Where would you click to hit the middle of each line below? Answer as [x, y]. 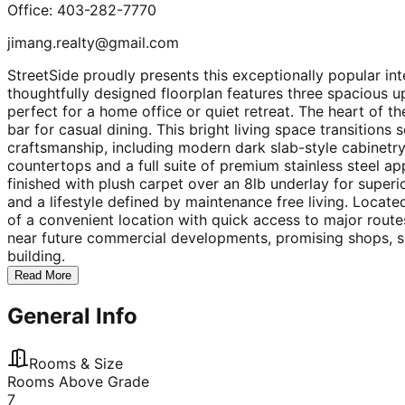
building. [36, 255]
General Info [72, 316]
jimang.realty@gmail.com [93, 42]
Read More [43, 275]
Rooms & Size [76, 363]
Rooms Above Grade [78, 381]
